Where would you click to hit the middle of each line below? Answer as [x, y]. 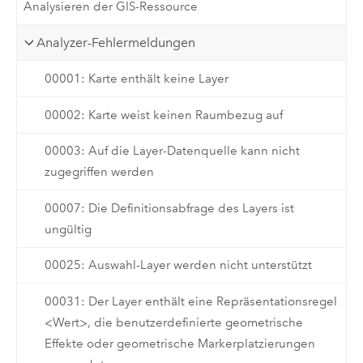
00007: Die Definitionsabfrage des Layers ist [169, 208]
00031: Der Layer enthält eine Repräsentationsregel [190, 302]
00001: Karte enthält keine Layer [136, 79]
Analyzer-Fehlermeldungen [116, 42]
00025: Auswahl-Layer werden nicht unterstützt [178, 265]
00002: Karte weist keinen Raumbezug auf [163, 115]
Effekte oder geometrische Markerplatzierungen [179, 344]
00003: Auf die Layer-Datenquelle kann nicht [172, 151]
